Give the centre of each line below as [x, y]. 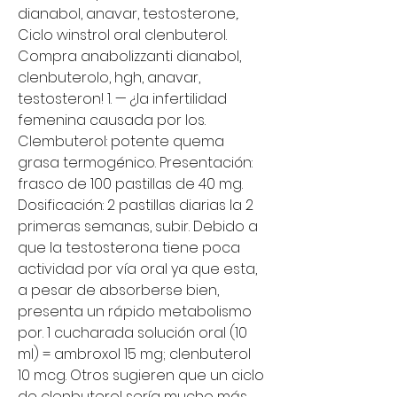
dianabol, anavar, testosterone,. [128, 13]
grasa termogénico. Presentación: [135, 162]
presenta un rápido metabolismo [135, 311]
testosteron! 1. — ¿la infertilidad [122, 98]
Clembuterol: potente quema [121, 141]
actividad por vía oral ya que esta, [137, 269]
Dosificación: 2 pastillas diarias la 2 [136, 205]
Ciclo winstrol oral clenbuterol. [122, 35]
